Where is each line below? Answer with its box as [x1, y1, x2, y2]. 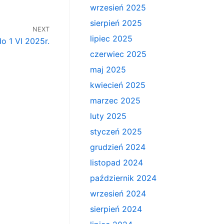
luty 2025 [89, 111, 126, 121]
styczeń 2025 [89, 126, 142, 136]
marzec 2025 [89, 95, 140, 105]
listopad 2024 [89, 157, 143, 167]
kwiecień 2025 [89, 80, 145, 90]
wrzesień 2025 [89, 2, 146, 12]
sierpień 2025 [89, 18, 142, 28]
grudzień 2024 [89, 142, 145, 152]
